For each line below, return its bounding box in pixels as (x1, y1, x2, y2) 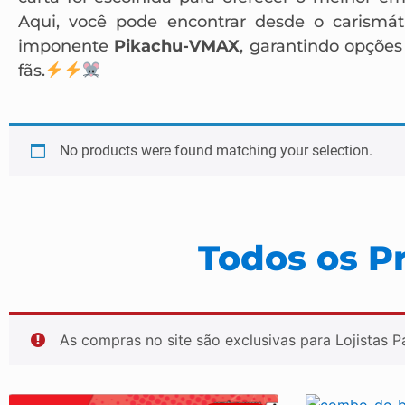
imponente (18, 35, 115, 56)
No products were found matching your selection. (60, 142, 372, 160)
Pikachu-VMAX (114, 35, 240, 56)
